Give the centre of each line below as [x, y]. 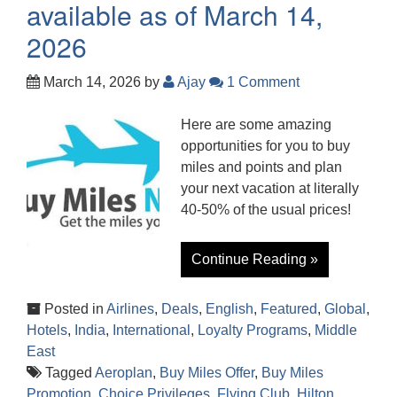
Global [345, 308]
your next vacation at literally [270, 188]
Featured [289, 308]
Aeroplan [124, 372]
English [230, 308]
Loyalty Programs [253, 330]
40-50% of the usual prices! [266, 209]
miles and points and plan [261, 167]
